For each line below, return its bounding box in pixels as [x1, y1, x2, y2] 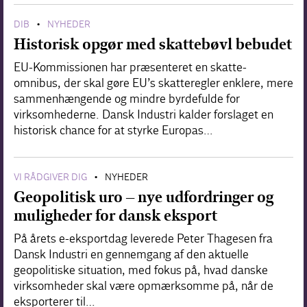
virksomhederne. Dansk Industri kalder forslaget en [14, 107, 273, 122]
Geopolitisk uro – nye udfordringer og [14, 187, 273, 206]
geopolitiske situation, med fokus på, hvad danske [14, 262, 268, 278]
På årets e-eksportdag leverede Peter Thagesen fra [14, 231, 273, 246]
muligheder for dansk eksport [14, 206, 217, 225]
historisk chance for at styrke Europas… [14, 123, 213, 138]
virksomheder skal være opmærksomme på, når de [14, 278, 273, 293]
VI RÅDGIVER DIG [14, 171, 87, 183]
